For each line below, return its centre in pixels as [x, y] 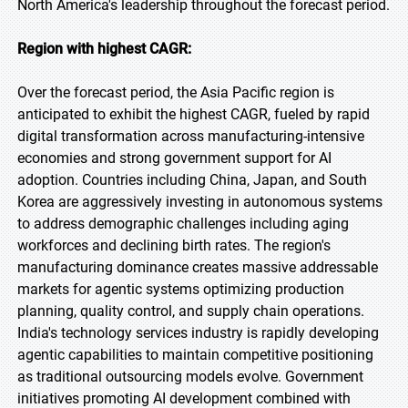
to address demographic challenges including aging [183, 224]
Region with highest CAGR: [104, 49]
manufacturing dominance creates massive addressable [198, 267]
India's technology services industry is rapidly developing [198, 333]
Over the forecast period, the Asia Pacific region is [176, 92]
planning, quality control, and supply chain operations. [191, 311]
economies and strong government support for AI [174, 158]
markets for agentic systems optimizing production [181, 289]
